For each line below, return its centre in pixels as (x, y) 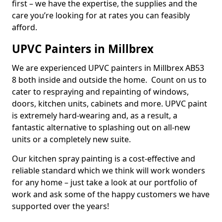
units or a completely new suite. (72, 139)
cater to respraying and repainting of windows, (100, 92)
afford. (25, 27)
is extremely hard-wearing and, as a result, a (95, 115)
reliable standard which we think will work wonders (109, 170)
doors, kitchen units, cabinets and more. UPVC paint (110, 104)
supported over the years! (60, 206)
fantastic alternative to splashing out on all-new (101, 127)
